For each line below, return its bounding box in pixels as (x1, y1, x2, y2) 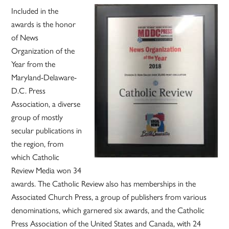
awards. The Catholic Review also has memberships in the (11, 177, 196, 190)
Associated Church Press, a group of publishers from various (11, 191, 207, 203)
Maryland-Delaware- (11, 71, 77, 83)
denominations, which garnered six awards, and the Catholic (11, 204, 205, 216)
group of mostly (11, 111, 63, 123)
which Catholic (11, 151, 60, 163)
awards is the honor (11, 18, 76, 30)
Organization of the (11, 44, 75, 57)
